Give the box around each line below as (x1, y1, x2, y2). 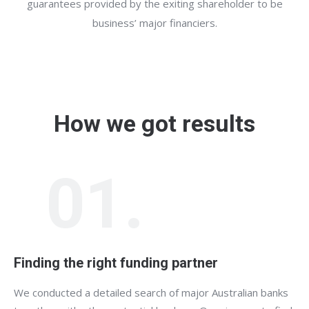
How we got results (54, 109, 255, 137)
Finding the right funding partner (14, 254, 218, 271)
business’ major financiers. (92, 15, 217, 30)
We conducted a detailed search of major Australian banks (14, 285, 288, 299)
